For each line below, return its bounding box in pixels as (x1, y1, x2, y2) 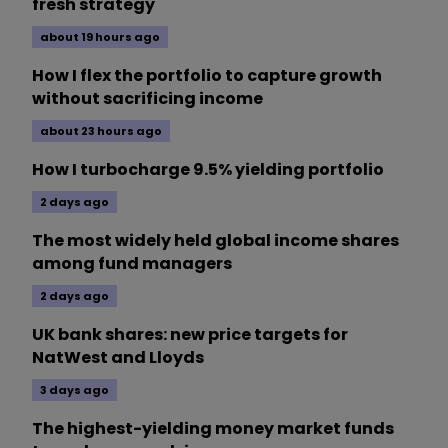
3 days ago (40, 382, 109, 399)
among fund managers (32, 252, 232, 276)
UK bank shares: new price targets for (32, 323, 348, 347)
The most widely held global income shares (32, 229, 399, 253)
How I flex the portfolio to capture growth (32, 64, 382, 88)
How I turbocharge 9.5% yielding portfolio (32, 158, 384, 182)
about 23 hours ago (40, 123, 162, 140)
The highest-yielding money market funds (32, 417, 394, 441)
